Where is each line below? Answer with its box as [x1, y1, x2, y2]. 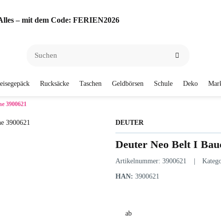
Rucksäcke [40, 80, 69, 87]
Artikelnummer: [115, 157, 162, 165]
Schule [154, 80, 173, 87]
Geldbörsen [112, 80, 144, 87]
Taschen [79, 80, 102, 87]
